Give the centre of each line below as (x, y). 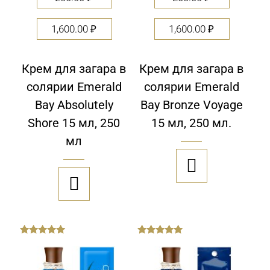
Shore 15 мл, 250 (74, 123)
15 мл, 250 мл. (191, 123)
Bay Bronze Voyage (191, 105)
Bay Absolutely (74, 105)
